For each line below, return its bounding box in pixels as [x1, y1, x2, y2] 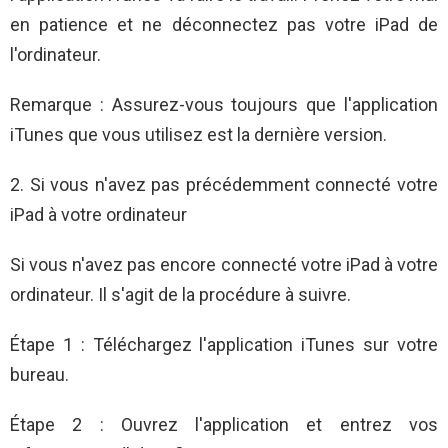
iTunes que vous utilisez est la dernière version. [10, 123, 387, 145]
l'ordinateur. [10, 43, 101, 65]
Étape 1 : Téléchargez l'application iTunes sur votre [10, 333, 438, 355]
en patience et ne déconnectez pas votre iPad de [10, 13, 438, 35]
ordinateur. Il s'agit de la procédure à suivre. [10, 283, 351, 305]
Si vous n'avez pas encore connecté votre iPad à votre [10, 253, 438, 275]
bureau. [10, 363, 69, 385]
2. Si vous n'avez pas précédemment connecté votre [10, 173, 438, 195]
